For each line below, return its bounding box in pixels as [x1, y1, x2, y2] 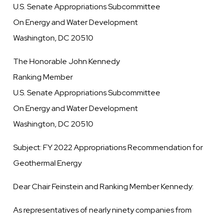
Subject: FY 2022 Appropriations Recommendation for [13, 142, 203, 153]
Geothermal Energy [13, 158, 82, 169]
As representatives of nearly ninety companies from [13, 205, 192, 216]
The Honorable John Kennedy [13, 56, 120, 67]
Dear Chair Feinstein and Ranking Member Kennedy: [13, 181, 194, 192]
